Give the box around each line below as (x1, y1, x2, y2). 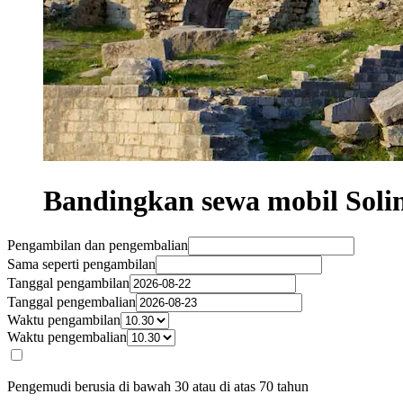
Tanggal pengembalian (7, 294, 136, 310)
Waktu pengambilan (7, 312, 121, 328)
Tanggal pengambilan (7, 275, 130, 291)
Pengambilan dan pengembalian (7, 237, 188, 254)
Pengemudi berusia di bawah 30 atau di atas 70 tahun (7, 379, 309, 395)
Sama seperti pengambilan (7, 256, 156, 273)
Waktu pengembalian (7, 329, 127, 345)
